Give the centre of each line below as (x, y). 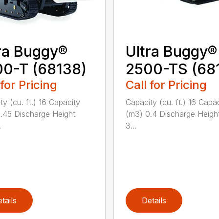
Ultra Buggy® (171, 51)
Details (154, 200)
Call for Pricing (166, 85)
